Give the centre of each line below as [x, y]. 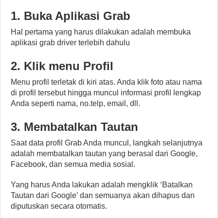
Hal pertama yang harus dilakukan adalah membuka [101, 32]
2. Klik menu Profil [62, 66]
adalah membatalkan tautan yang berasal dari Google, [104, 154]
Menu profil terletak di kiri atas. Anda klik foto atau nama [107, 82]
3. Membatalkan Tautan [75, 127]
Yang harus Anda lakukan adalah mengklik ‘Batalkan [102, 185]
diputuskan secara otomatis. [59, 206]
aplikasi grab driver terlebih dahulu [71, 43]
